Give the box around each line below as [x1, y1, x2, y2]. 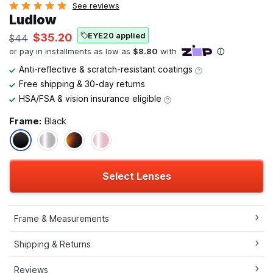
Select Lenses [102, 170, 171, 183]
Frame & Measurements [14, 213, 109, 224]
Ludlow [9, 12, 56, 28]
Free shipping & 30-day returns [19, 79, 145, 90]
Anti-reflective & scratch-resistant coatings [19, 64, 195, 75]
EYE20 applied [88, 30, 146, 41]
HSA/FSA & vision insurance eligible [19, 93, 164, 104]
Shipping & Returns [14, 239, 91, 250]
